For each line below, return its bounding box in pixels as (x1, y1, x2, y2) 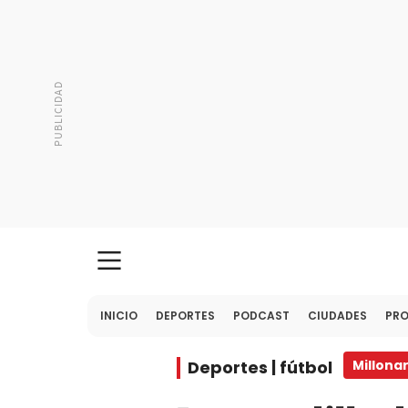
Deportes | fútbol (188, 356, 332, 379)
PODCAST (233, 308, 290, 323)
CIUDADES (308, 308, 367, 323)
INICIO (100, 308, 138, 323)
